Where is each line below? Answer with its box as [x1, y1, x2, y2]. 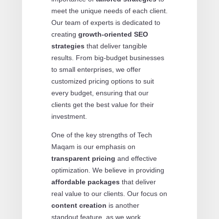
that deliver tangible [84, 42, 147, 50]
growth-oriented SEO [78, 30, 148, 38]
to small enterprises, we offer [51, 65, 141, 73]
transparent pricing [51, 154, 115, 162]
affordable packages [51, 177, 120, 186]
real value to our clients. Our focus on [51, 189, 167, 197]
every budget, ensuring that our [51, 88, 149, 97]
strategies [51, 42, 85, 50]
